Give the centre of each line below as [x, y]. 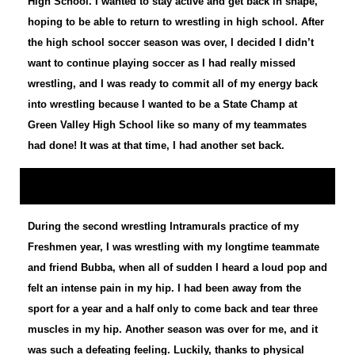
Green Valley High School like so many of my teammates [167, 125]
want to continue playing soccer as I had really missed [162, 63]
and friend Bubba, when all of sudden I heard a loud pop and [177, 268]
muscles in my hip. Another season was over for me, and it [173, 330]
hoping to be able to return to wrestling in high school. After [176, 22]
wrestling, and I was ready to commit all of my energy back [173, 84]
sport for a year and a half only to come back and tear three [173, 309]
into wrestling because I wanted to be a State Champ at [162, 105]
